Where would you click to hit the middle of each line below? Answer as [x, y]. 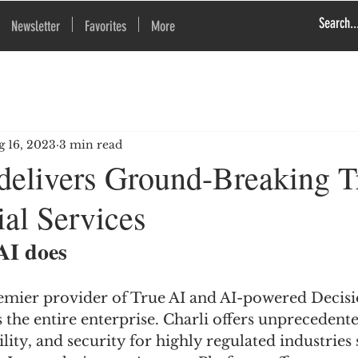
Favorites [105, 26]
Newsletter [36, 26]
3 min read [91, 144]
